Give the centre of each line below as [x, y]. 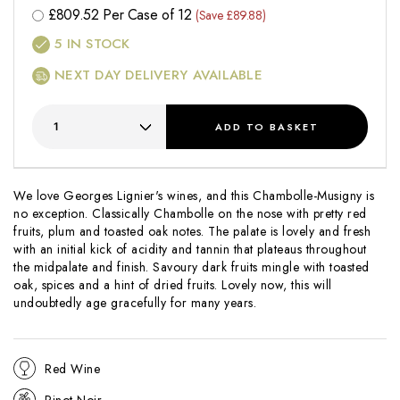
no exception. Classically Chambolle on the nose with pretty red [190, 214]
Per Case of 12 [147, 15]
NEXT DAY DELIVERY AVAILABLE [158, 75]
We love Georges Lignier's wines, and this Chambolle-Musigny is [194, 196]
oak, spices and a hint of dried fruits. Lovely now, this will [173, 285]
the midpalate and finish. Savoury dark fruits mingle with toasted [192, 267]
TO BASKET [281, 126]
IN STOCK [96, 44]
